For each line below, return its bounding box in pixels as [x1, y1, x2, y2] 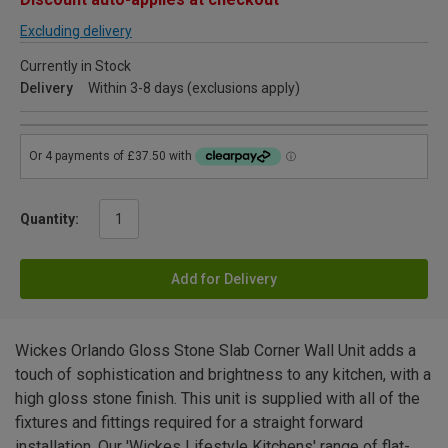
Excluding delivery [20, 23, 132, 40]
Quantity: [20, 211, 79, 228]
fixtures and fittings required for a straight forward [15, 413, 363, 433]
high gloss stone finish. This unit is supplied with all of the [15, 389, 420, 409]
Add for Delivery [171, 271, 277, 288]
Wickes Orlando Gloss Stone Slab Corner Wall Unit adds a [15, 341, 416, 361]
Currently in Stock [20, 58, 131, 75]
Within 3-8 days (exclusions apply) [88, 80, 300, 97]
